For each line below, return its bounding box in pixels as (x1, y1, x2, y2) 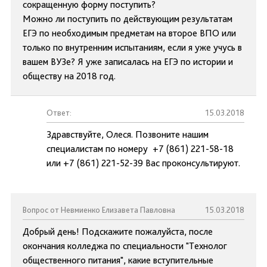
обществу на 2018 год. (23, 70, 116, 82)
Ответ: (46, 108, 72, 117)
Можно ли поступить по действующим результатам (23, 13, 232, 24)
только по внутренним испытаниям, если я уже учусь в (23, 42, 242, 53)
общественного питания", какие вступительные (23, 254, 213, 266)
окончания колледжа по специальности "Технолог (23, 240, 227, 252)
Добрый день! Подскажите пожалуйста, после (23, 226, 213, 237)
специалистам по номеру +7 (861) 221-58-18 (46, 143, 234, 154)
